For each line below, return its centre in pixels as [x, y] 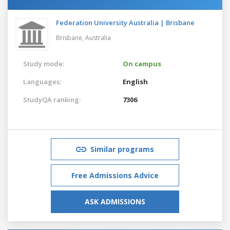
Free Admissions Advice [115, 175]
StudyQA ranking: [52, 99]
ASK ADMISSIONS [115, 201]
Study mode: [44, 63]
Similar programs [122, 149]
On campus [142, 63]
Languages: [42, 81]
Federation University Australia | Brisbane [125, 22]
